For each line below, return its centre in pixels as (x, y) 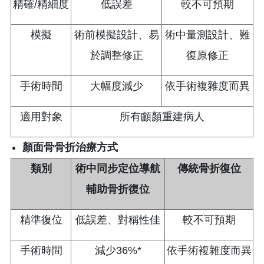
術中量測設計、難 (207, 34)
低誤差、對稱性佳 (118, 220)
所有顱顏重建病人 (162, 116)
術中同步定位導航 (118, 168)
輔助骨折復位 (118, 189)
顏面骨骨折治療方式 (70, 147)
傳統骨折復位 (209, 168)
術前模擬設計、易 (116, 34)
